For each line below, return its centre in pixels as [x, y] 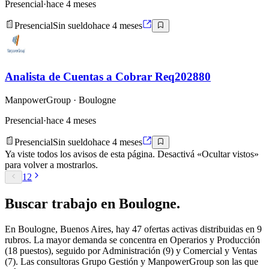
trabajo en [85, 204]
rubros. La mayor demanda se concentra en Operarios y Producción [132, 240]
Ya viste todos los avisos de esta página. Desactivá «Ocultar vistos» [132, 154]
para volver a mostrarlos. [51, 165]
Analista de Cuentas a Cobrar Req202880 [108, 76]
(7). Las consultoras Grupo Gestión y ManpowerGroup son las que [131, 261]
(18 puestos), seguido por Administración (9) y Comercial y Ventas [131, 251]
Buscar [28, 204]
